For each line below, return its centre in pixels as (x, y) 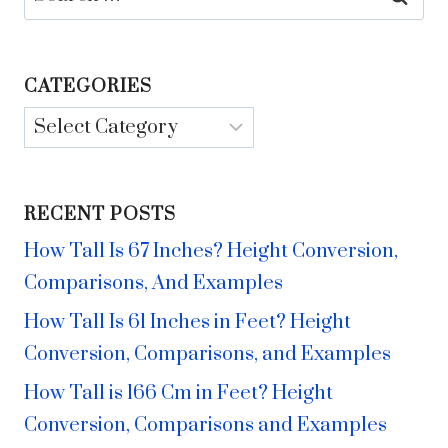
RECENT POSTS (100, 215)
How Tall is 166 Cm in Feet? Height (178, 394)
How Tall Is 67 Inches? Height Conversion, (211, 251)
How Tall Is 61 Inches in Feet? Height (187, 323)
